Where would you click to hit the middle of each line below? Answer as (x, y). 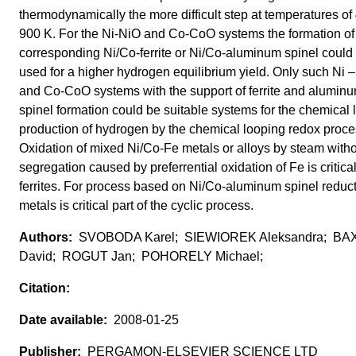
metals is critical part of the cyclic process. (136, 206)
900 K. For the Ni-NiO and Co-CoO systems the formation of (187, 34)
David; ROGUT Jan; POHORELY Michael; (143, 257)
